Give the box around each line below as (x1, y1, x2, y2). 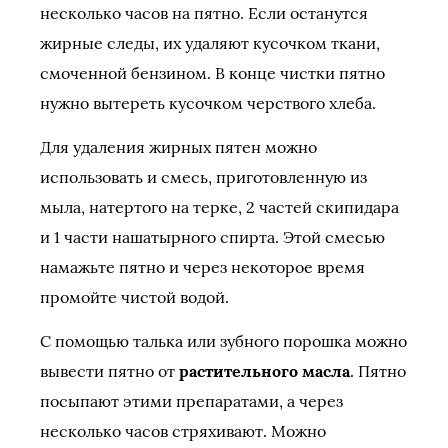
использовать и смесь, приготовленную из (40, 167, 367, 187)
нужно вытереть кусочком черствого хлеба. (40, 93, 376, 113)
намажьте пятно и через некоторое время (40, 257, 365, 277)
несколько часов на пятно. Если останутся (40, 3, 368, 23)
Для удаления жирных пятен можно (40, 137, 317, 157)
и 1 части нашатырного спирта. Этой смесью (40, 227, 385, 247)
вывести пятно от (40, 361, 179, 381)
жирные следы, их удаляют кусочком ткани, (40, 33, 380, 53)
